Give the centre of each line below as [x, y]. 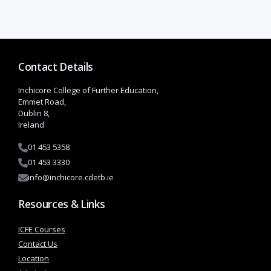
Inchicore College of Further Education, [88, 90]
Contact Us [38, 244]
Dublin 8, [34, 113]
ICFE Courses [42, 229]
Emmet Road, [42, 102]
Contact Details [56, 67]
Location [34, 258]
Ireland [31, 125]
